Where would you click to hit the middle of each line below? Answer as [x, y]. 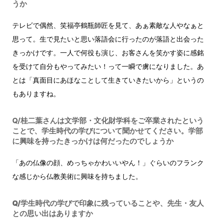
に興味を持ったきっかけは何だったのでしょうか [93, 141]
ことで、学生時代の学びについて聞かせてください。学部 [108, 131]
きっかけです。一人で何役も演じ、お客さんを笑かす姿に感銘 [108, 53]
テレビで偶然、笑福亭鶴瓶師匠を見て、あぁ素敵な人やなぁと [108, 25]
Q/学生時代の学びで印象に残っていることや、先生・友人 [108, 203]
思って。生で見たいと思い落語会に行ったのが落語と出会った [108, 39]
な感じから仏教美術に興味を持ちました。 [77, 176]
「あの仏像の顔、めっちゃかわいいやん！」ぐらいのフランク [108, 163]
